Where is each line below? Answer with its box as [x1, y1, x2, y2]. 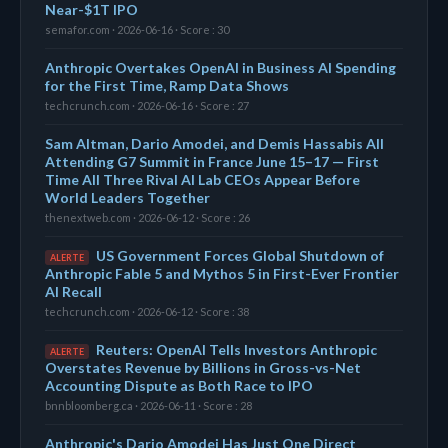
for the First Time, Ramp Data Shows [45, 76, 289, 94]
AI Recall [45, 282, 102, 300]
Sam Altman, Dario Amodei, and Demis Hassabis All [45, 134, 384, 152]
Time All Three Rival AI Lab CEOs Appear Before [45, 170, 360, 188]
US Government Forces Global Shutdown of [96, 246, 384, 264]
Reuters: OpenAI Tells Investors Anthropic [96, 340, 377, 358]
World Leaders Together [45, 188, 210, 206]
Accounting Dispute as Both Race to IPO [45, 376, 313, 394]
